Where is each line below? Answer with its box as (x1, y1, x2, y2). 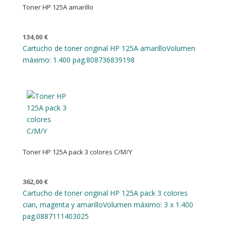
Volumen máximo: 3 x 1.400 (102, 200, 193, 210)
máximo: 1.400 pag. (22, 55, 86, 65)
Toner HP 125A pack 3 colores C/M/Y (22, 147, 132, 157)
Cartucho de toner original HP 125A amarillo (22, 43, 166, 53)
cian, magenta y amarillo (22, 200, 103, 210)
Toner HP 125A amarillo (22, 3, 93, 12)
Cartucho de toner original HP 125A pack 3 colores (22, 188, 188, 198)
